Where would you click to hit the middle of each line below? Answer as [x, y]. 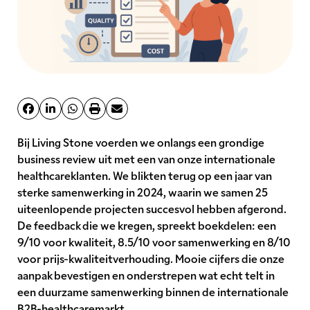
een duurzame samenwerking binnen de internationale [153, 292]
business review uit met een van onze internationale [146, 159]
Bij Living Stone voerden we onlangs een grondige [141, 142]
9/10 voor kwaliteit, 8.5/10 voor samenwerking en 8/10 [154, 242]
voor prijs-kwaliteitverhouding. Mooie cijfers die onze [151, 258]
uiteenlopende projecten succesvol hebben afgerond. [152, 209]
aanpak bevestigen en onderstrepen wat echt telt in [146, 275]
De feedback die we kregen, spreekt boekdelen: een [147, 225]
